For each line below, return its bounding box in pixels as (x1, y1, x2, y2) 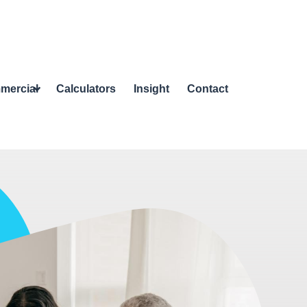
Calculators (56, 83, 116, 95)
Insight (134, 83, 169, 95)
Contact (187, 83, 228, 95)
